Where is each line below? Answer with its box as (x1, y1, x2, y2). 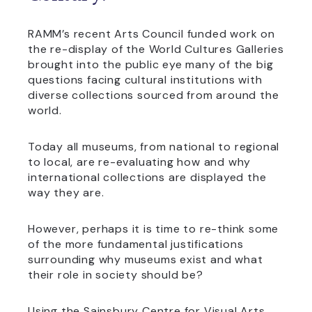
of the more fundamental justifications (28, 237, 244, 251)
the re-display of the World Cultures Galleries (28, 42, 284, 56)
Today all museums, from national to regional (28, 139, 280, 154)
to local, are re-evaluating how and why (28, 155, 251, 169)
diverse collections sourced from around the (28, 88, 279, 102)
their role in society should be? (28, 267, 203, 282)
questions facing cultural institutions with (28, 72, 263, 87)
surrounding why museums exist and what (28, 252, 263, 267)
